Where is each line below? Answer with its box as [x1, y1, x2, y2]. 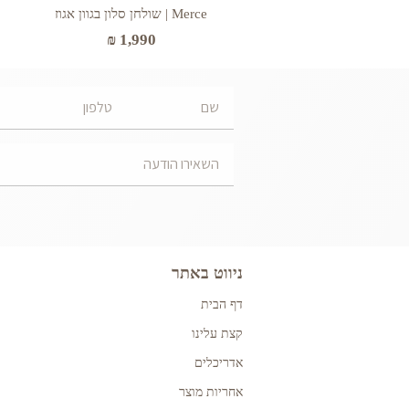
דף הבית [201, 297, 243, 311]
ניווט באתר [172, 263, 243, 282]
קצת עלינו [192, 326, 243, 341]
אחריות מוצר [179, 384, 243, 399]
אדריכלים [194, 355, 243, 370]
